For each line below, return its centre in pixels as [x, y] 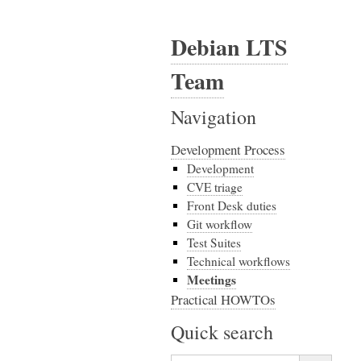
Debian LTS [229, 47]
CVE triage [215, 187]
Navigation [214, 117]
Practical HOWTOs [223, 299]
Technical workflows [239, 261]
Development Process [228, 149]
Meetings [212, 280]
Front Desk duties [232, 205]
